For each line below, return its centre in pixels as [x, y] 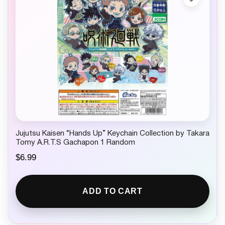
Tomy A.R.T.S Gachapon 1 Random [75, 143]
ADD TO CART [113, 191]
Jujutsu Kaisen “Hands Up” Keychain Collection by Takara [113, 134]
